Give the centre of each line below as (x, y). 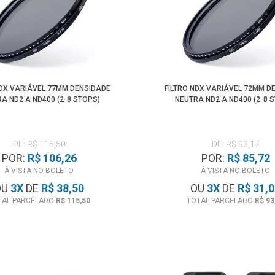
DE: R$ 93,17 (235, 144)
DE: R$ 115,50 (39, 144)
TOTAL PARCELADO (220, 201)
